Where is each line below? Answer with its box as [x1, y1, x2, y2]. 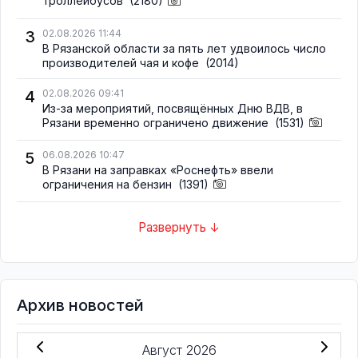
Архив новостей [17, 295, 144, 315]
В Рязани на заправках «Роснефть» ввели [42, 162, 273, 177]
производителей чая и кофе [42, 55, 202, 70]
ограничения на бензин [42, 177, 175, 191]
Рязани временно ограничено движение [42, 115, 272, 129]
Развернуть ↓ [138, 220, 220, 236]
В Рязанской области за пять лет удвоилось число [42, 41, 326, 55]
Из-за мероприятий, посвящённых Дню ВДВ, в [42, 101, 303, 115]
